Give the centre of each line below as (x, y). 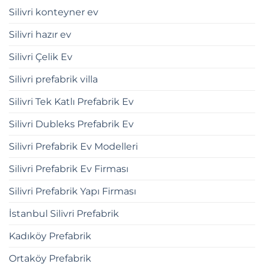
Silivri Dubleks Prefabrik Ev (71, 124)
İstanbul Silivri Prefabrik (64, 213)
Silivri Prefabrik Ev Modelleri (73, 146)
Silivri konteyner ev (54, 12)
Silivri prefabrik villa (53, 79)
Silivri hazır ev (40, 34)
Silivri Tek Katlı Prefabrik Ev (71, 101)
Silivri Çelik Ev (41, 57)
